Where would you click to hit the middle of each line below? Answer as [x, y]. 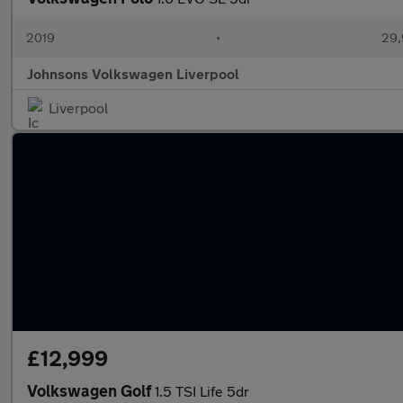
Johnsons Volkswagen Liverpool [133, 73]
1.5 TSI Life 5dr [202, 391]
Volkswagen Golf [91, 390]
